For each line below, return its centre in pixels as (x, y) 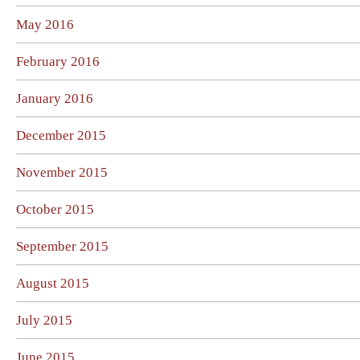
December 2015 (61, 135)
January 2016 (55, 98)
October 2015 (55, 209)
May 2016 (45, 25)
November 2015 (62, 172)
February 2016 (58, 61)
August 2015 (53, 283)
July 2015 (44, 320)
